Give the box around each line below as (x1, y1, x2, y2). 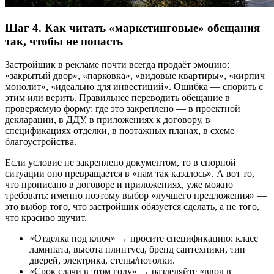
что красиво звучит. (5, 212, 87, 223)
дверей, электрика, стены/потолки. (29, 255, 175, 266)
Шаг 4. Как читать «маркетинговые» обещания (5, 21, 260, 34)
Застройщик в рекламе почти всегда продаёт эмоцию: (5, 59, 229, 70)
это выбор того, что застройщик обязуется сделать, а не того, (5, 201, 259, 212)
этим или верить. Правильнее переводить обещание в (5, 92, 230, 103)
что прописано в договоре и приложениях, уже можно (5, 179, 233, 190)
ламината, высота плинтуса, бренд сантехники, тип (29, 244, 245, 255)
